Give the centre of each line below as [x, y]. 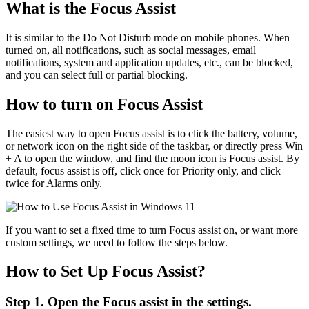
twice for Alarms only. [54, 183]
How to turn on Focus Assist [104, 104]
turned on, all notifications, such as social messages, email [131, 50]
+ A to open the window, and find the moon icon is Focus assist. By [152, 158]
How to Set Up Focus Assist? [108, 271]
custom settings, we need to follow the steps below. [117, 242]
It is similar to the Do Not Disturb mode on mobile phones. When [148, 37]
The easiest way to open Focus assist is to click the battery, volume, [151, 133]
